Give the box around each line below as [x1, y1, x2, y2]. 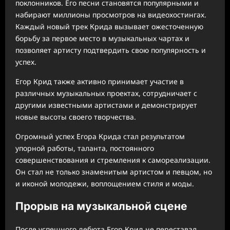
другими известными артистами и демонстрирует [15, 100, 197, 110]
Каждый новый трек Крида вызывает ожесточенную [15, 21, 203, 31]
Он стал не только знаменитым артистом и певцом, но [15, 166, 212, 177]
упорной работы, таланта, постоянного [15, 143, 154, 153]
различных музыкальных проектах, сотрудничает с [15, 88, 197, 98]
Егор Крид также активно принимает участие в [15, 76, 184, 86]
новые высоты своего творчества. [15, 111, 136, 122]
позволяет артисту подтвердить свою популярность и [15, 45, 206, 55]
